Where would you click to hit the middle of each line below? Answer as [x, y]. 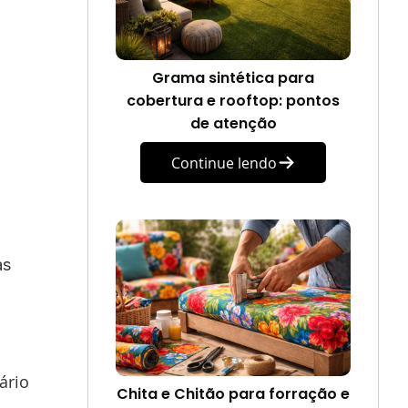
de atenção [233, 123]
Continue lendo [224, 163]
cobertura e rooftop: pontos [233, 101]
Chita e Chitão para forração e [233, 394]
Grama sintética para [233, 78]
